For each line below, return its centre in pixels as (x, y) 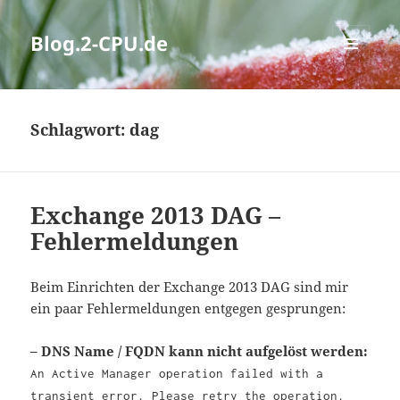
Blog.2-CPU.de (100, 43)
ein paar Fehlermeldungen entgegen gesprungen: (188, 308)
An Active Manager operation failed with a (177, 374)
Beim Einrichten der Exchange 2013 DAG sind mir (190, 287)
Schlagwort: (80, 130)
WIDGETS (358, 100)
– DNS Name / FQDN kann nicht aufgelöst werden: (200, 351)
